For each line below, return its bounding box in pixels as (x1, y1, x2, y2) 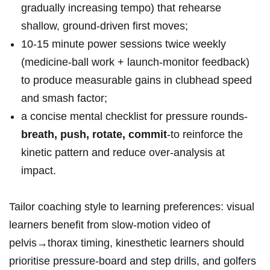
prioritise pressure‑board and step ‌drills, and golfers (9, 255, 256, 268)
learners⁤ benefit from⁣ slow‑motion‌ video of (9, 219, 210, 231)
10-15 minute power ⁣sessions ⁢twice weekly (21, 38, 226, 51)
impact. (21, 165, 56, 177)
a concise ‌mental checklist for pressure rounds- (21, 110, 248, 123)
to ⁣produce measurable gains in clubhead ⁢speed (21, 74, 252, 87)
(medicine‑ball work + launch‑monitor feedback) (21, 56, 250, 69)
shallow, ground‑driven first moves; (21, 20, 188, 33)
